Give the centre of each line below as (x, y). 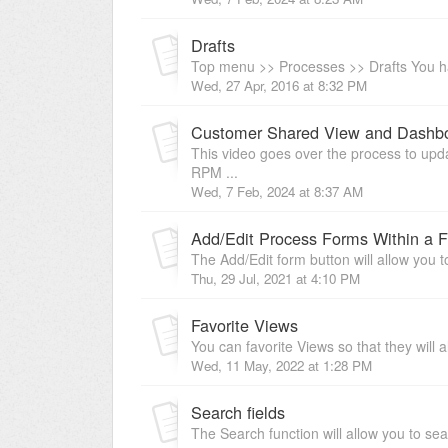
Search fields (238, 411)
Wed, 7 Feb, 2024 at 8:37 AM (277, 191)
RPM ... (214, 171)
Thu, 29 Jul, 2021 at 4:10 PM (275, 278)
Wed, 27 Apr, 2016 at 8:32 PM (279, 85)
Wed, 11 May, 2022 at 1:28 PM (281, 365)
